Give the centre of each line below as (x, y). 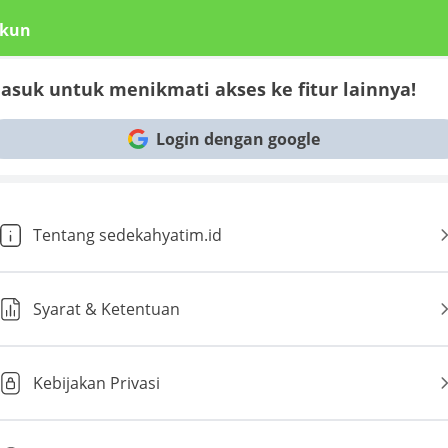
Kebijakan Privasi (96, 383)
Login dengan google (238, 139)
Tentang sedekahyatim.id (127, 235)
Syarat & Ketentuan (106, 309)
